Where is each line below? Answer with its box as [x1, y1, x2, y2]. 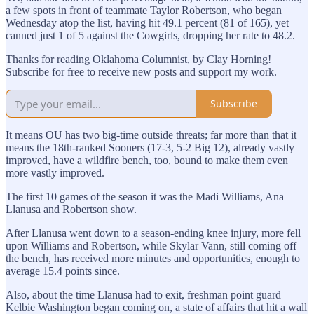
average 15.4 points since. [6, 264, 120, 277]
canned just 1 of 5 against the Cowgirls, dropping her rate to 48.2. [6, 29, 295, 41]
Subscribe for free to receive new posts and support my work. [6, 65, 277, 78]
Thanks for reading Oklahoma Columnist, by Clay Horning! [6, 53, 271, 65]
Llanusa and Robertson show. [6, 203, 137, 215]
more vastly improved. [6, 166, 107, 179]
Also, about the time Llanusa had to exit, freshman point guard [6, 288, 281, 301]
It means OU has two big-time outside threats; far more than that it [6, 128, 296, 141]
